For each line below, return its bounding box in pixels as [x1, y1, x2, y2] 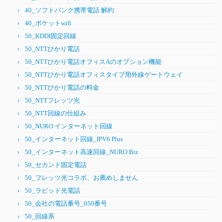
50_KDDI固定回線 [25, 32, 76, 40]
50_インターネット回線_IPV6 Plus [25, 135, 123, 143]
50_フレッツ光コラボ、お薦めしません [25, 174, 138, 181]
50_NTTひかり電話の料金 [25, 84, 99, 91]
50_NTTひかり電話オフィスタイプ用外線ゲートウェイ [25, 71, 183, 78]
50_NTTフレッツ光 [25, 97, 80, 104]
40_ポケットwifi [25, 19, 71, 27]
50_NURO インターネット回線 [25, 122, 112, 130]
